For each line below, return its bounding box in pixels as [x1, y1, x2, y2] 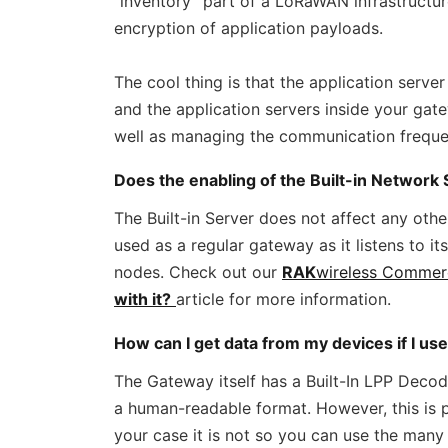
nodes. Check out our [114, 262, 282, 282]
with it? [114, 289, 171, 309]
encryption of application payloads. [114, 18, 383, 38]
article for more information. [176, 289, 391, 309]
